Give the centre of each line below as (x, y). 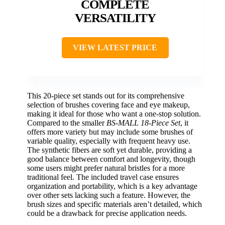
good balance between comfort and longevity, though (111, 159)
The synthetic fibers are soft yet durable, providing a (109, 150)
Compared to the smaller (67, 123)
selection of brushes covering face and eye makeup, (108, 104)
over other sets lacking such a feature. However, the (109, 195)
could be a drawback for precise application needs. (107, 213)
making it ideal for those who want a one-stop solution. (114, 114)
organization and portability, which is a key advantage (112, 186)
